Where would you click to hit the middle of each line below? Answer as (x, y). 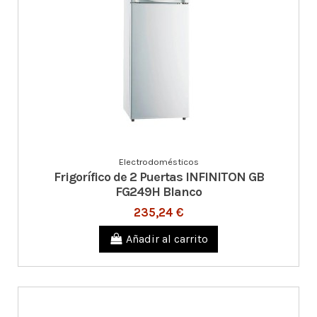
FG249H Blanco (158, 191)
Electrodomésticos (158, 162)
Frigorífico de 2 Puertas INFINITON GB (158, 177)
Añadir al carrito (167, 239)
